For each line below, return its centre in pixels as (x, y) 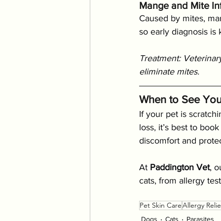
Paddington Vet (180, 167)
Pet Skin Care (161, 205)
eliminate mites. (169, 72)
